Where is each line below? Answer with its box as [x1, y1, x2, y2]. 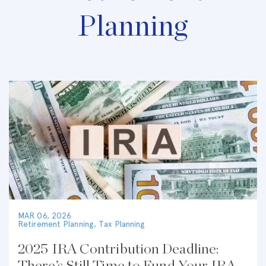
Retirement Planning [18, 219, 94, 229]
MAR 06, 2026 [18, 211, 72, 221]
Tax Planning [99, 219, 145, 229]
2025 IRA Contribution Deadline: [18, 242, 219, 257]
